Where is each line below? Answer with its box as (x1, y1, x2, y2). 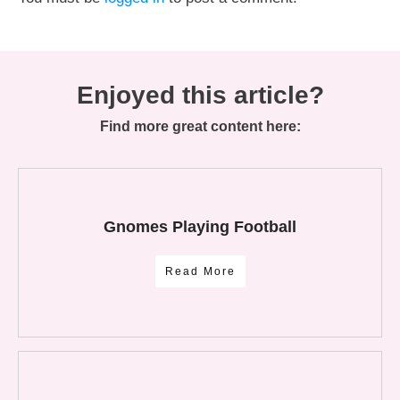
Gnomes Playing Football (104, 218, 296, 237)
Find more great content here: (99, 118, 301, 134)
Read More (164, 265, 236, 279)
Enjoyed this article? (76, 80, 324, 109)
